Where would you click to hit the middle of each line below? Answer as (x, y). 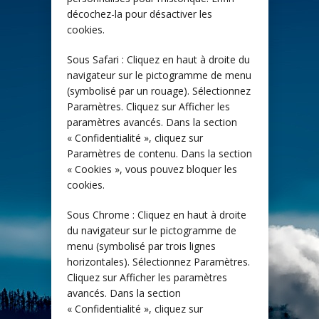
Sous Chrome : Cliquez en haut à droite (157, 215)
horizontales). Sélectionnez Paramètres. (158, 262)
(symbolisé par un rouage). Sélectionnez (159, 91)
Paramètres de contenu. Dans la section (159, 154)
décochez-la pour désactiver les (140, 14)
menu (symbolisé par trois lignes (141, 246)
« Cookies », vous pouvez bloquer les (152, 169)
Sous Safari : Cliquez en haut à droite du (158, 60)
